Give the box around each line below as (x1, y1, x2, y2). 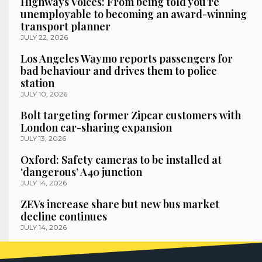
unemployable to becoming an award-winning (20, 6, 247, 21)
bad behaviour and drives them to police (20, 63, 217, 78)
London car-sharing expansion (20, 120, 172, 135)
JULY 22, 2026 (20, 32, 68, 42)
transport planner (20, 19, 111, 33)
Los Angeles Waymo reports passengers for (20, 51, 233, 65)
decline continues (20, 209, 107, 223)
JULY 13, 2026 (20, 133, 66, 143)
